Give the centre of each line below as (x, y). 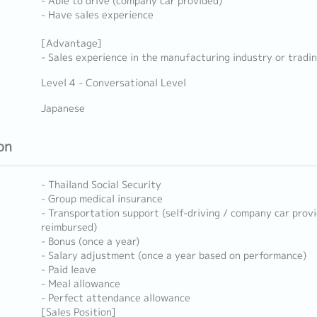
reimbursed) (69, 227)
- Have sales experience (97, 15)
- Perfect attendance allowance (115, 298)
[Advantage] (71, 43)
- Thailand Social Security (101, 185)
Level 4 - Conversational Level (113, 83)
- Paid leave (68, 270)
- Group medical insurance (102, 199)
